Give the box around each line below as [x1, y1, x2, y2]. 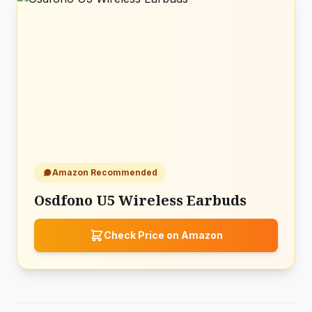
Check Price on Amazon [103, 229, 223, 241]
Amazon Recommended [52, 167, 157, 178]
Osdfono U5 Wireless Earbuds [34, 191, 247, 210]
